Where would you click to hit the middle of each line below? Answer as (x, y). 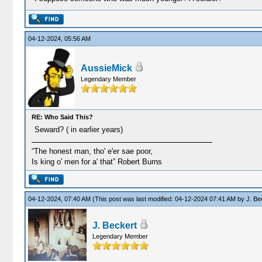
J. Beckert (114, 225)
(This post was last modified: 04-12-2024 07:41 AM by (169, 199)
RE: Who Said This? (62, 117)
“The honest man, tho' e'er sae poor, (92, 151)
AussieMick (106, 68)
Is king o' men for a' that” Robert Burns (96, 162)
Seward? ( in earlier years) (78, 130)
